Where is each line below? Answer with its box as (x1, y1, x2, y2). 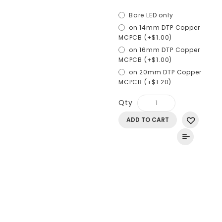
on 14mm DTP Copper (129, 23, 200, 32)
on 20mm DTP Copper (129, 68, 202, 76)
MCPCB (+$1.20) (118, 78, 172, 86)
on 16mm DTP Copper (129, 46, 200, 54)
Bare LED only (129, 11, 173, 19)
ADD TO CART (126, 115, 169, 124)
